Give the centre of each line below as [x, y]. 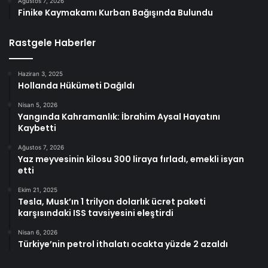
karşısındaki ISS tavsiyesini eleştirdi [96, 213]
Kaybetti [37, 128]
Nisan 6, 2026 [38, 232]
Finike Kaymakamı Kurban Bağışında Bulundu [115, 13]
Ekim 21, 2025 [38, 190]
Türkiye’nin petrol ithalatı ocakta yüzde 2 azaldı [123, 244]
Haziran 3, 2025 [40, 74]
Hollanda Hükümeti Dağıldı [76, 86]
